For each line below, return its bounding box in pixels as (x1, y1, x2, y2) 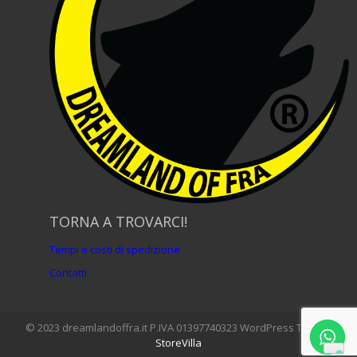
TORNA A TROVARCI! (49, 212, 187, 232)
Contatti (49, 265, 87, 280)
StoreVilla (155, 335, 202, 351)
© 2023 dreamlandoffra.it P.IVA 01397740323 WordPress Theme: (25, 320, 332, 335)
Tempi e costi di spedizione (49, 242, 180, 257)
